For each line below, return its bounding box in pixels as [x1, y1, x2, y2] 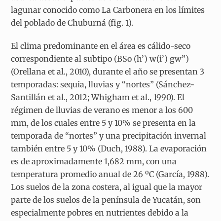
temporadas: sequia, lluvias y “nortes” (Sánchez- [11, 79, 195, 90]
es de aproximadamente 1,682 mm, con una [11, 156, 177, 167]
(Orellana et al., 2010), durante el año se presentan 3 [11, 67, 205, 77]
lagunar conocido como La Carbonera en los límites [11, 5, 205, 15]
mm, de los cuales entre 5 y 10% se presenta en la [11, 118, 196, 128]
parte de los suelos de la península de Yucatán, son [11, 195, 201, 205]
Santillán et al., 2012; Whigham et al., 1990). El [11, 92, 185, 103]
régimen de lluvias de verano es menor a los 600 [11, 105, 193, 115]
